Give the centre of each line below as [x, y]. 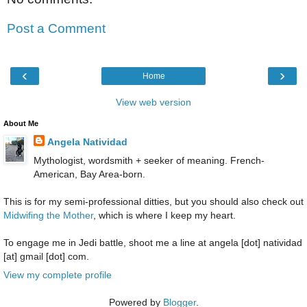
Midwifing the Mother [48, 215]
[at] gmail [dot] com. [46, 256]
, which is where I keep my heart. [164, 215]
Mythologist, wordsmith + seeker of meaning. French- [149, 160]
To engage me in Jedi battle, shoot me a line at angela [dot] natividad [153, 242]
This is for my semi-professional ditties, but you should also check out [153, 201]
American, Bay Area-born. [89, 174]
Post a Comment [56, 29]
